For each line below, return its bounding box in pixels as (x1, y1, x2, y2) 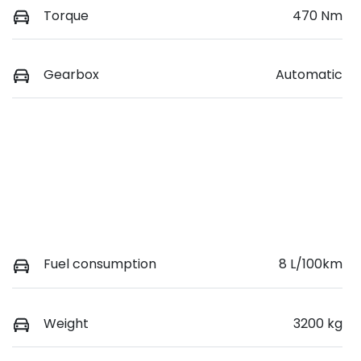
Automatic (276, 65, 342, 85)
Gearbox (44, 65, 99, 85)
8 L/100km (279, 255, 342, 274)
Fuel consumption (44, 255, 156, 274)
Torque (44, 6, 89, 26)
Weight (44, 313, 89, 333)
